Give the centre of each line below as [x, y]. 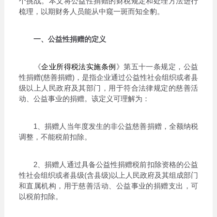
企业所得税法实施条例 [79, 66]
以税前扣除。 [40, 196]
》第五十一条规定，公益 [157, 66]
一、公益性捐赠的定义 [70, 39]
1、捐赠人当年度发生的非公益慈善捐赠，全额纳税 [108, 126]
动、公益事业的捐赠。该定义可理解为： [84, 98]
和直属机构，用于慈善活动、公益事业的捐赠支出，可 [108, 186]
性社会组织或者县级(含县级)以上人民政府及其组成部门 [108, 175]
